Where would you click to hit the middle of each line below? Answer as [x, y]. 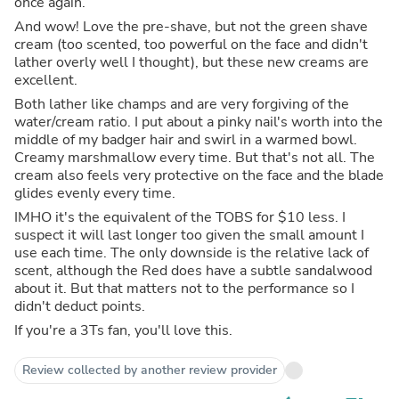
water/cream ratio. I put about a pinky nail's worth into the [199, 122]
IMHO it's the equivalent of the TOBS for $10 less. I [180, 217]
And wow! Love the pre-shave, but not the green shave [191, 26]
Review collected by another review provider [150, 370]
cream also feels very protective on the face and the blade [199, 175]
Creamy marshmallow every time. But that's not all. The [195, 157]
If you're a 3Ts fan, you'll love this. [123, 330]
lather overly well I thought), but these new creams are [191, 62]
